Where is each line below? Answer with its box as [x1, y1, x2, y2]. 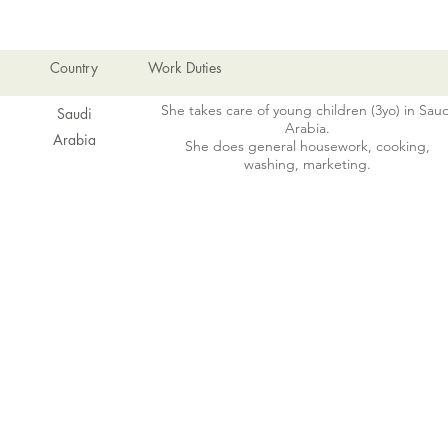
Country [50, 58, 98, 77]
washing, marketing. [243, 155, 371, 173]
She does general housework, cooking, [184, 137, 430, 155]
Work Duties [148, 58, 222, 77]
